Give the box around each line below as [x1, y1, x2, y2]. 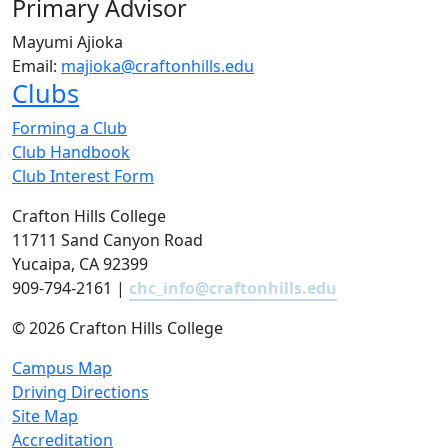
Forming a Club [12, 117, 127, 139]
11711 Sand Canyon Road [12, 229, 203, 251]
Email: [12, 55, 61, 77]
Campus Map [12, 357, 112, 379]
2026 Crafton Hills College [29, 317, 223, 339]
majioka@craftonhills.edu [61, 55, 254, 77]
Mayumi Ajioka [12, 31, 123, 53]
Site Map [12, 405, 78, 427]
